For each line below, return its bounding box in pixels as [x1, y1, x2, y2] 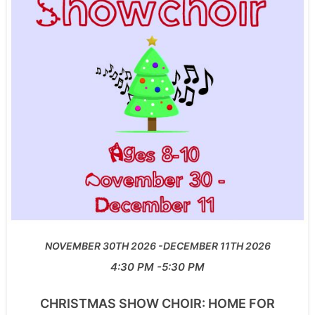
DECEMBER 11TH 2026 [162, 240, 271, 252]
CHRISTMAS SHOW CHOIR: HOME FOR [40, 295, 275, 311]
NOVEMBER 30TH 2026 [44, 240, 156, 252]
